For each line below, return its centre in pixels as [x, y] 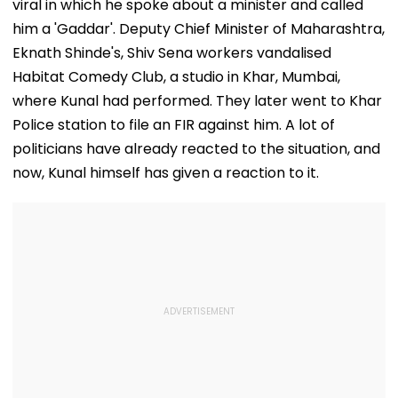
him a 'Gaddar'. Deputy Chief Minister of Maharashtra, [199, 28]
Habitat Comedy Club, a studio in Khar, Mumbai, [176, 76]
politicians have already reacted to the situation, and [196, 148]
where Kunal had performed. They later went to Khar [197, 100]
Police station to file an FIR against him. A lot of [174, 124]
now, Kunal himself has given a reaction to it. [166, 172]
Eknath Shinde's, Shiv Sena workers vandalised [172, 52]
